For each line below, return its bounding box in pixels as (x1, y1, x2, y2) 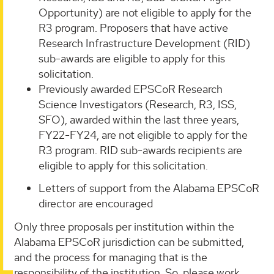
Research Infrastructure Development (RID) (39, 35, 250, 50)
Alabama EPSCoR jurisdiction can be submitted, (14, 234, 244, 249)
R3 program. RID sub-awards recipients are (39, 143, 242, 157)
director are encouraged (39, 196, 153, 211)
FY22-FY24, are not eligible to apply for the (39, 127, 248, 142)
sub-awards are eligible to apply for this (39, 51, 225, 65)
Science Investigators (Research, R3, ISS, (39, 97, 237, 111)
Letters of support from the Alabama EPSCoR (39, 181, 259, 196)
